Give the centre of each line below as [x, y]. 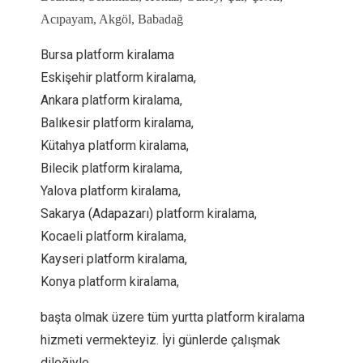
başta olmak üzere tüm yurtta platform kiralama [173, 317]
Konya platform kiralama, [110, 282]
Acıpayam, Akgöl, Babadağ [112, 19]
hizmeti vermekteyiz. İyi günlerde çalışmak [160, 340]
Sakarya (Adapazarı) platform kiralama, [149, 214]
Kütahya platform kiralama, [115, 145]
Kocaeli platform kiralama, [113, 236]
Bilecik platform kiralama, [111, 168]
